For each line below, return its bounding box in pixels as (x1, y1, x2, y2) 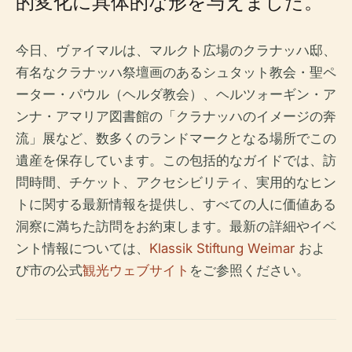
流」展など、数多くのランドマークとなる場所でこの (16, 130, 336, 146)
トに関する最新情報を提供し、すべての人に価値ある (16, 196, 336, 212)
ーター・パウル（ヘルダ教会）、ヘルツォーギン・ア (16, 86, 336, 102)
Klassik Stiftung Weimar (149, 240, 295, 256)
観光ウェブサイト (82, 262, 189, 278)
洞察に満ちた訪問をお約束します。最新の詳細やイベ (16, 218, 336, 234)
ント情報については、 (16, 240, 149, 256)
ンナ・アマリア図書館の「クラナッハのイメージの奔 (16, 108, 336, 124)
